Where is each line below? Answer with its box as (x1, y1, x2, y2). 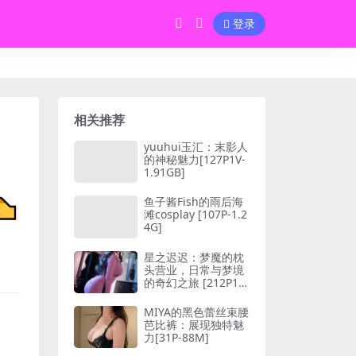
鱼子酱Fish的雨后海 (144, 194, 243, 210)
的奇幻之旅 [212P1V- (144, 274, 249, 290)
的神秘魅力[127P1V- (144, 152, 246, 167)
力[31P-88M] (144, 329, 209, 345)
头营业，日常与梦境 (144, 261, 244, 277)
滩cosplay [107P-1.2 (144, 207, 247, 222)
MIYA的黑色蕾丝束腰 (144, 304, 249, 319)
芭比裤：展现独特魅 (144, 316, 244, 332)
